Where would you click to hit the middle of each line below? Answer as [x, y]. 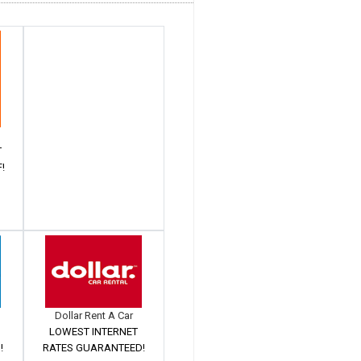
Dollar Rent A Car [93, 315]
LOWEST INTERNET [94, 332]
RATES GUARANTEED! [93, 348]
